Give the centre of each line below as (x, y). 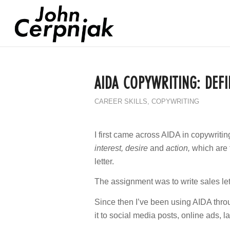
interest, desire (121, 148)
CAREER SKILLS (121, 101)
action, (178, 148)
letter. (104, 161)
